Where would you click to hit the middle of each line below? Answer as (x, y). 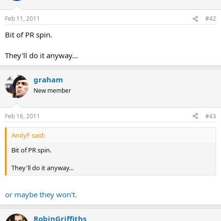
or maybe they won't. (41, 195)
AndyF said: (28, 135)
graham (48, 80)
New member (52, 91)
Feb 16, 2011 (22, 116)
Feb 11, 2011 (22, 19)
